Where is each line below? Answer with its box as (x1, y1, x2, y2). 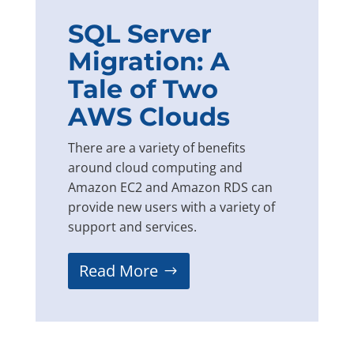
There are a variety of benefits (67, 138, 246, 156)
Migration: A (67, 45, 230, 77)
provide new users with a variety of (67, 198, 275, 216)
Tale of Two (67, 73, 218, 104)
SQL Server (67, 17, 212, 49)
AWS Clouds (67, 100, 230, 132)
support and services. (67, 217, 197, 235)
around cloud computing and (67, 158, 243, 176)
